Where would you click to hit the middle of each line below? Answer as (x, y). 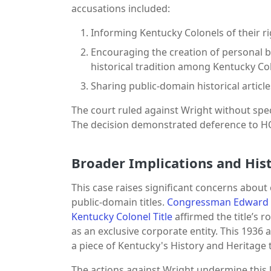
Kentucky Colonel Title (122, 216)
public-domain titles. (119, 202)
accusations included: (121, 8)
